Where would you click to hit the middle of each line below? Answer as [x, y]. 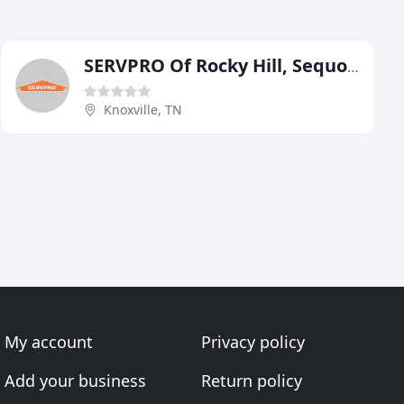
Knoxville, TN [143, 110]
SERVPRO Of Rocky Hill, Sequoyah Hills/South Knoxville [353, 67]
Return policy [251, 381]
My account [49, 342]
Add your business [76, 381]
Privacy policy [252, 342]
